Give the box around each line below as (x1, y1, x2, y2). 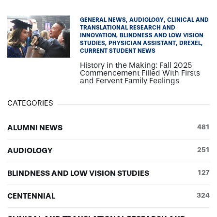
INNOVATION (80, 31, 116, 39)
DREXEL (179, 39, 201, 46)
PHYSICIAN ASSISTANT (108, 39, 176, 46)
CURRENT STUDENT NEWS (80, 47, 155, 54)
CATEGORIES (7, 98, 53, 108)
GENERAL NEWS (80, 16, 126, 23)
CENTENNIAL (7, 191, 55, 201)
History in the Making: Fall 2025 (80, 60, 192, 70)
